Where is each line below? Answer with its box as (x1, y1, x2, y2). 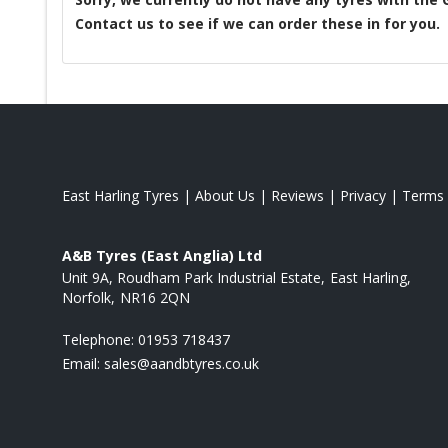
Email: (62, 353, 104, 373)
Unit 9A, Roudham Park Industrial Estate (62, 267, 321, 287)
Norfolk (62, 287, 111, 307)
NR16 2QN (120, 287, 190, 307)
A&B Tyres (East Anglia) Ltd (62, 245, 262, 265)
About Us (195, 185, 255, 205)
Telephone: (62, 329, 138, 349)
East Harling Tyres (62, 185, 179, 205)
